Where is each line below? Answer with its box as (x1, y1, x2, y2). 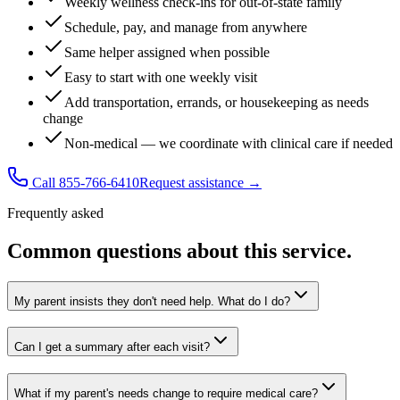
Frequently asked (7, 204, 104, 221)
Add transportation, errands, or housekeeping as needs (64, 94, 369, 110)
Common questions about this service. (7, 238, 352, 262)
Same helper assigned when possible (64, 44, 270, 60)
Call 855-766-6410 (29, 174, 139, 190)
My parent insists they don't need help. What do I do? (14, 294, 290, 308)
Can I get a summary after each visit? (14, 340, 210, 354)
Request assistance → (139, 174, 262, 190)
